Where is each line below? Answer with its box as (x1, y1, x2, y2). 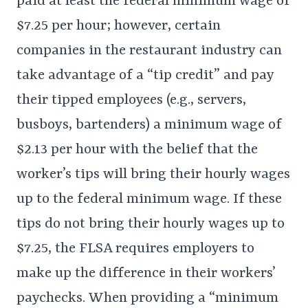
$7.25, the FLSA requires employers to (16, 241, 254, 258)
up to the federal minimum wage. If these (16, 191, 282, 208)
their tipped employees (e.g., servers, (16, 92, 246, 109)
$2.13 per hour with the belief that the (16, 142, 258, 159)
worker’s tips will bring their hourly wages (16, 166, 290, 184)
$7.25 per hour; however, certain (16, 18, 221, 35)
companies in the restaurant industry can (16, 43, 282, 60)
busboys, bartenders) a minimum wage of (16, 117, 282, 134)
